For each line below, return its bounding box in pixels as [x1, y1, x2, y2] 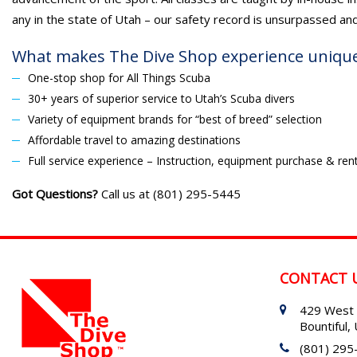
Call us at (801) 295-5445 [98, 186, 241, 202]
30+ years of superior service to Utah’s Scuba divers [28, 91, 295, 106]
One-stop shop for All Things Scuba [28, 70, 210, 85]
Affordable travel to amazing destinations [28, 132, 241, 147]
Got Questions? [12, 186, 98, 202]
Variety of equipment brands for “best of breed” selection [28, 112, 322, 127]
